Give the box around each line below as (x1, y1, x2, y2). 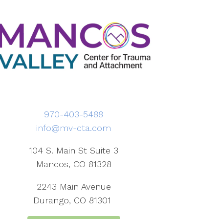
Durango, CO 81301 (33, 195, 114, 205)
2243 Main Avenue (36, 181, 111, 192)
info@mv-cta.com (36, 122, 111, 133)
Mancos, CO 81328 (36, 158, 111, 169)
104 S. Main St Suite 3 (29, 145, 119, 155)
